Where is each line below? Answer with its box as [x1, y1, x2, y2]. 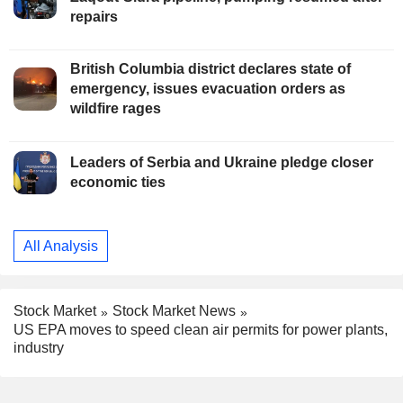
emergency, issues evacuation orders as [70, 81, 345, 97]
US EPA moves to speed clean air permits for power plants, [13, 322, 388, 338]
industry [13, 340, 64, 356]
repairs [70, 9, 118, 25]
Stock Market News [112, 303, 236, 319]
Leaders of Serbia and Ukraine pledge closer [70, 155, 373, 171]
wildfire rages [70, 101, 161, 117]
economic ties [70, 175, 166, 191]
